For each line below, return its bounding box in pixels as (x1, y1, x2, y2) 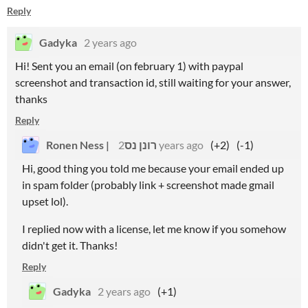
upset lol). (22, 195, 68, 208)
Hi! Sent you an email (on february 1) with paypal (15, 59, 243, 72)
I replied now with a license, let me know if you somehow (22, 222, 286, 235)
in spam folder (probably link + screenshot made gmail (22, 178, 274, 191)
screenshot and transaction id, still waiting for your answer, (15, 76, 291, 89)
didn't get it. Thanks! (22, 239, 118, 252)
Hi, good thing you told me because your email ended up (22, 162, 284, 175)
